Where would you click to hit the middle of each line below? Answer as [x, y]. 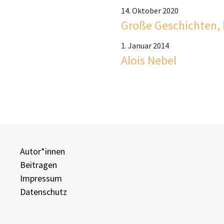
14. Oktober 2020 [150, 11]
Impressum [41, 178]
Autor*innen [42, 151]
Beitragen [38, 165]
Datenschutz [43, 192]
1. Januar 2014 [145, 46]
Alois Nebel [149, 60]
